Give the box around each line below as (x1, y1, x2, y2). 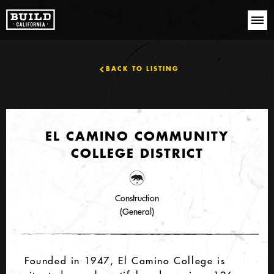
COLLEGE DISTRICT (70, 145, 204, 161)
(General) (120, 206, 154, 217)
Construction (115, 193, 159, 204)
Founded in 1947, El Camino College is (24, 254, 226, 267)
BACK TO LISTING (106, 65, 179, 73)
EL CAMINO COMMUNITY (45, 128, 229, 144)
